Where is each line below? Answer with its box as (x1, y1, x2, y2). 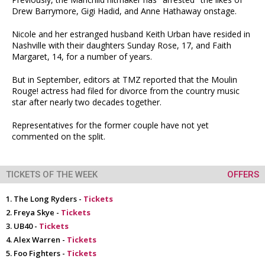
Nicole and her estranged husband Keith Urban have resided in (12, 28, 250, 40)
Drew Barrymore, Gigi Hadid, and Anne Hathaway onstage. (12, 5, 237, 17)
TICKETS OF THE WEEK (6, 169, 98, 180)
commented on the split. (12, 131, 105, 142)
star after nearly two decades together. (12, 96, 161, 108)
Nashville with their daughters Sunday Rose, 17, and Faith (12, 40, 231, 51)
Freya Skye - (14, 207, 61, 218)
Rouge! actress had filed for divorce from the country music (12, 85, 240, 96)
